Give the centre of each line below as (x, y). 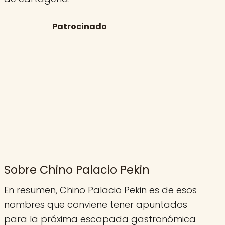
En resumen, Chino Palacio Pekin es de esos (100, 190)
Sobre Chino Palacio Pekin (77, 170)
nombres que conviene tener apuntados (96, 205)
